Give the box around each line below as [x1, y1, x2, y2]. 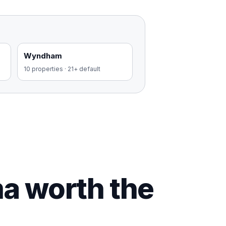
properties [32, 65, 64, 73]
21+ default [68, 65, 101, 73]
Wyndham [24, 51, 63, 61]
